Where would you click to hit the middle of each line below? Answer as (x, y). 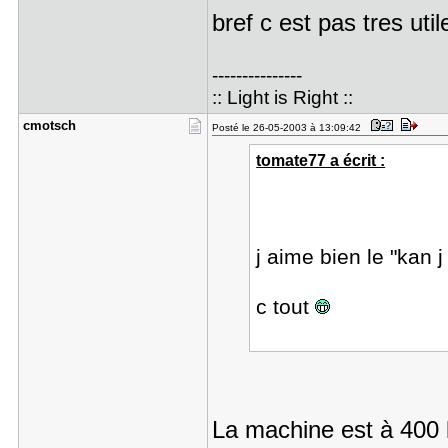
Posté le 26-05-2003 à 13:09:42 (289, 127)
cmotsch (49, 125)
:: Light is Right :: (282, 97)
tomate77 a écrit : (321, 160)
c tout (286, 307)
